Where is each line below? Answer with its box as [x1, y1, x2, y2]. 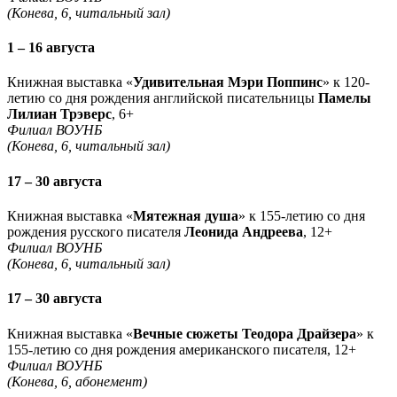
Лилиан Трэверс [7, 106, 112, 122]
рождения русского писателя [7, 223, 184, 239]
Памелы [318, 90, 371, 106]
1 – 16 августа [7, 40, 95, 56]
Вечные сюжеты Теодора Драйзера [133, 325, 356, 341]
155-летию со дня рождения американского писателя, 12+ [7, 341, 356, 357]
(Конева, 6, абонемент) [7, 373, 147, 389]
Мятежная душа [133, 207, 238, 223]
